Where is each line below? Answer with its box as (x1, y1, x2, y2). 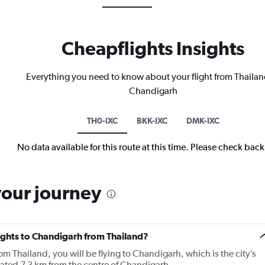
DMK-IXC (186, 116, 219, 126)
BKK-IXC (136, 116, 167, 126)
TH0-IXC (86, 116, 118, 126)
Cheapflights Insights (62, 37, 244, 60)
